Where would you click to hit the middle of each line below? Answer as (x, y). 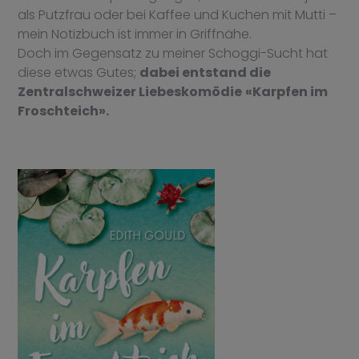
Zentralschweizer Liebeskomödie (130, 92)
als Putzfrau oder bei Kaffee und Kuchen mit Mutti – (177, 15)
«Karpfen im (287, 92)
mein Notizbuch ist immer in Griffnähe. (135, 34)
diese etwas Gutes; (79, 73)
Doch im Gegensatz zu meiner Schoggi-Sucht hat (173, 54)
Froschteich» (62, 111)
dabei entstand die (206, 73)
